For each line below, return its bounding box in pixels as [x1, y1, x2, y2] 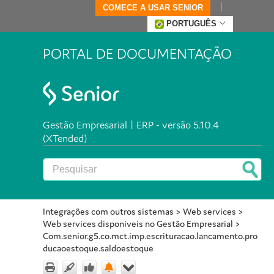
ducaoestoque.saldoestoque [43, 242, 154, 254]
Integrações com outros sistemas [43, 206, 174, 218]
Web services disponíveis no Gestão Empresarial [43, 218, 233, 230]
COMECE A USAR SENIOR [102, 3, 203, 12]
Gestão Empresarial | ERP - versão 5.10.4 [43, 118, 219, 132]
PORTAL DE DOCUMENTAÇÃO [43, 45, 232, 63]
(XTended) [43, 131, 87, 146]
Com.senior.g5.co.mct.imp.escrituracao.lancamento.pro [43, 230, 257, 242]
